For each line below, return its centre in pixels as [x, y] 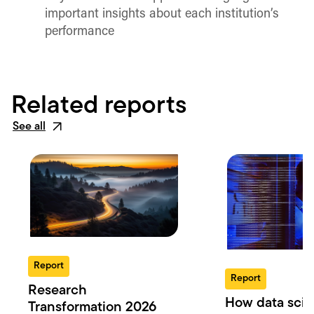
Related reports [99, 106]
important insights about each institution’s [162, 14]
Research [58, 291]
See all [29, 127]
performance [80, 32]
